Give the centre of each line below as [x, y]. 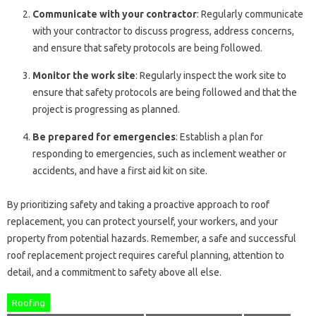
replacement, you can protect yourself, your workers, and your [142, 221]
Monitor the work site [84, 75]
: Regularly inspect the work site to [211, 75]
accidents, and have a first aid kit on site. [120, 170]
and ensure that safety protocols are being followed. [147, 48]
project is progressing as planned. [106, 109]
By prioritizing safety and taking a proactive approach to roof [138, 204]
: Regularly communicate [250, 14]
